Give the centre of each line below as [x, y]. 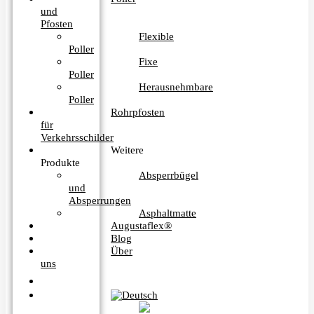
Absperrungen [100, 201]
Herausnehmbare [176, 87]
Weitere [127, 150]
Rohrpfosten [138, 112]
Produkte [60, 163]
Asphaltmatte [168, 213]
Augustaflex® [141, 226]
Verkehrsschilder [77, 138]
